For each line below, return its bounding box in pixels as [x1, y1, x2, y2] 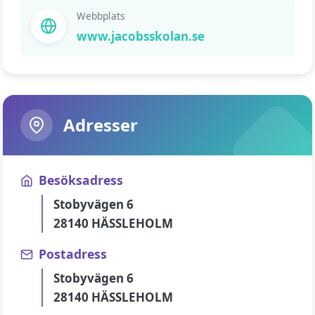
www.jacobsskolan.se [77, 28, 205, 44]
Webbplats [77, 9, 125, 22]
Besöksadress [39, 172, 123, 188]
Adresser [63, 113, 138, 136]
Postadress [39, 245, 107, 262]
